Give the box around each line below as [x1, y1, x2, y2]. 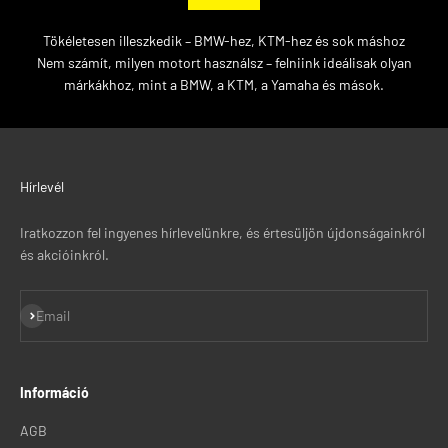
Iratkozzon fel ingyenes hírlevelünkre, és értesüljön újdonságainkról [20, 223, 425, 241]
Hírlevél [20, 177, 64, 195]
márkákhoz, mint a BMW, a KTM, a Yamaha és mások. [64, 75, 384, 93]
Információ [20, 383, 89, 401]
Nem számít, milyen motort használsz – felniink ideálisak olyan [36, 53, 412, 71]
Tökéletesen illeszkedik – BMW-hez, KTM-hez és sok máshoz [43, 31, 405, 49]
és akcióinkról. [20, 245, 109, 263]
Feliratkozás [19, 304, 92, 322]
